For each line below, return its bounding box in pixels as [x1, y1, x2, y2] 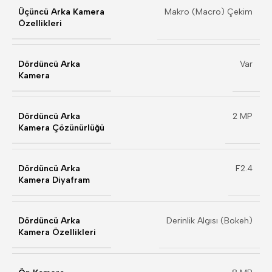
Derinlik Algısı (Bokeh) [166, 216, 253, 226]
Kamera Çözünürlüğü [18, 123, 104, 133]
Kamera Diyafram [18, 175, 90, 185]
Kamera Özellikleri [18, 227, 96, 237]
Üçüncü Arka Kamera [18, 7, 104, 17]
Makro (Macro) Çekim [165, 7, 253, 17]
